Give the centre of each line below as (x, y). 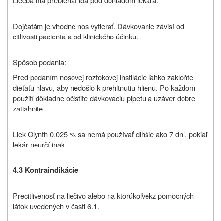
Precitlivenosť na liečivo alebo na (64, 196)
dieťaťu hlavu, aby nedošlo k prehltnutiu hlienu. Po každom (104, 88)
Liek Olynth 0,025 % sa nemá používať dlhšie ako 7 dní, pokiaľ (110, 134)
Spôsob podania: (39, 62)
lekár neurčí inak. (40, 145)
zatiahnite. (29, 109)
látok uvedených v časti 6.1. (56, 206)
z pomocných (173, 196)
